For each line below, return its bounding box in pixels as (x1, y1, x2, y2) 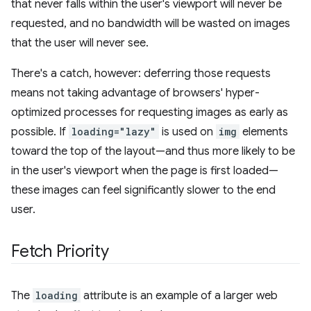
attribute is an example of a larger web (81, 289, 278, 303)
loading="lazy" (72, 125, 156, 138)
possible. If (11, 125, 69, 139)
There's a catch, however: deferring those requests (11, 67, 271, 81)
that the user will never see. (11, 36, 149, 50)
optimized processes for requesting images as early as (11, 106, 288, 119)
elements (239, 125, 288, 139)
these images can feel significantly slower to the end (11, 183, 276, 197)
